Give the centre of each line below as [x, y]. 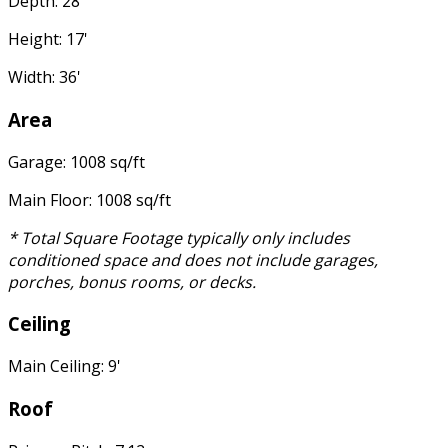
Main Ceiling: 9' [64, 366]
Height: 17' [48, 39]
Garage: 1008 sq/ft [76, 161]
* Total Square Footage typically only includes [179, 237]
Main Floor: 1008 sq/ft [89, 199]
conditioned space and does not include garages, [193, 259]
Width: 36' [44, 77]
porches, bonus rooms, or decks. [132, 281]
